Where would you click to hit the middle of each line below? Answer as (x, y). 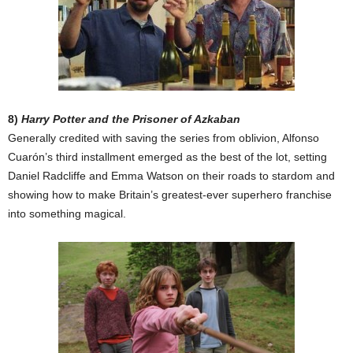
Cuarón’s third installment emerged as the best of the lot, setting (167, 157)
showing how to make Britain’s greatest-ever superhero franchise (170, 195)
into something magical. (67, 214)
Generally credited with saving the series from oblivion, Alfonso (163, 138)
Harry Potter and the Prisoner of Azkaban (131, 119)
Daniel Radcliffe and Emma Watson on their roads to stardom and (171, 176)
